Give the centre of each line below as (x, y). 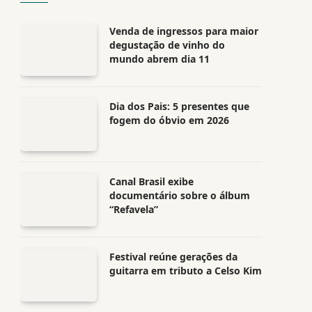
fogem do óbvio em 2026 (169, 120)
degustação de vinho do (167, 45)
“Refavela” (134, 209)
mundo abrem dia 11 (159, 59)
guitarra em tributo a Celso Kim (186, 271)
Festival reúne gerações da (173, 257)
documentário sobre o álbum (180, 195)
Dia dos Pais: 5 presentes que (179, 106)
